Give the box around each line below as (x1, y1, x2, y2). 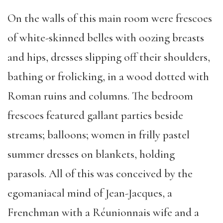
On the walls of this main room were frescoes (7, 11, 212, 25)
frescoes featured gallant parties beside (7, 109, 183, 122)
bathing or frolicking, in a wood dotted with (7, 70, 209, 84)
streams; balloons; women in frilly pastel (7, 128, 190, 142)
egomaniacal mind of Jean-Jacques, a (7, 186, 172, 200)
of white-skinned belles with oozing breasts (7, 31, 204, 45)
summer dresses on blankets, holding (7, 147, 175, 161)
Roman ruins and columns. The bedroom (7, 89, 193, 103)
